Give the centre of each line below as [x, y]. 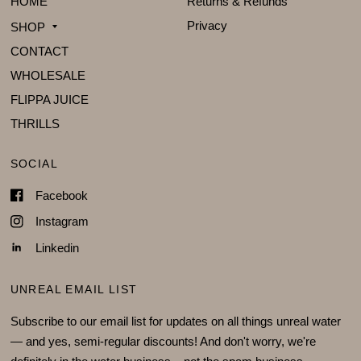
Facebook [61, 195]
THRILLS [35, 123]
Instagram [62, 222]
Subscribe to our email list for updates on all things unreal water [175, 322]
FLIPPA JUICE [49, 99]
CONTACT [39, 51]
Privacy [207, 25]
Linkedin [57, 247]
